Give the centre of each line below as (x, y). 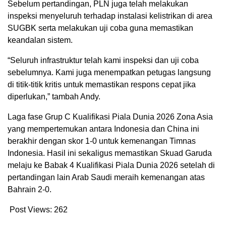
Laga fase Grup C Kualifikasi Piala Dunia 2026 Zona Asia (110, 117)
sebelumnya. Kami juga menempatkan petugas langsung (109, 72)
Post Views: (31, 209)
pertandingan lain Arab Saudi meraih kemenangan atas (106, 177)
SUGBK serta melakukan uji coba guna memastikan (100, 28)
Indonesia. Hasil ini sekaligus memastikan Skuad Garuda (110, 153)
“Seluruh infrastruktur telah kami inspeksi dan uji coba (103, 60)
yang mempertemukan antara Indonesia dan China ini (103, 129)
